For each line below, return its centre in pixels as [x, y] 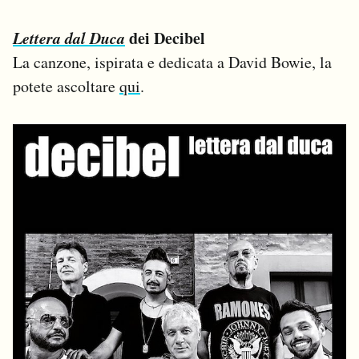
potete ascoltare [66, 86]
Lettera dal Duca [69, 37]
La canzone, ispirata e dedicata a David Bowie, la [172, 62]
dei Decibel [165, 38]
